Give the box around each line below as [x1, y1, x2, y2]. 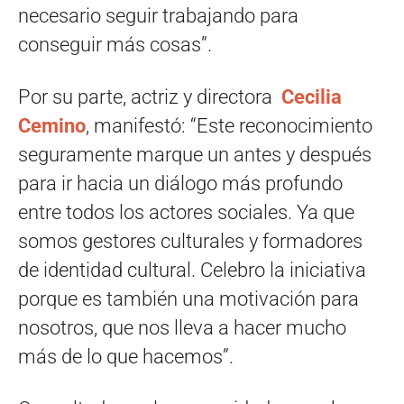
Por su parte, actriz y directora [18, 86, 281, 108]
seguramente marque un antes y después [18, 143, 372, 166]
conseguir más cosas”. [18, 33, 212, 56]
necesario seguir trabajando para [18, 5, 298, 27]
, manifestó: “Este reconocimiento [86, 115, 372, 137]
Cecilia [281, 86, 342, 108]
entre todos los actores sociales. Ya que [18, 201, 354, 224]
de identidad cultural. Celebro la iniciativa [18, 259, 366, 281]
